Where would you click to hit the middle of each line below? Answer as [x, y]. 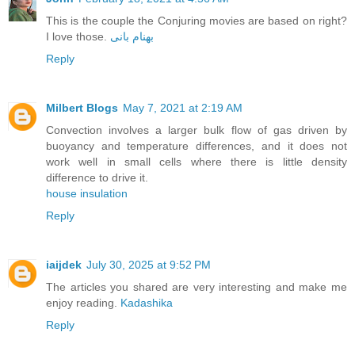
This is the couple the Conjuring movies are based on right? [197, 21]
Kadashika [147, 303]
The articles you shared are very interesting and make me [197, 287]
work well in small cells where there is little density [197, 162]
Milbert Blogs [82, 108]
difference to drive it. [97, 178]
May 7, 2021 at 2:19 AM [183, 108]
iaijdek [64, 265]
